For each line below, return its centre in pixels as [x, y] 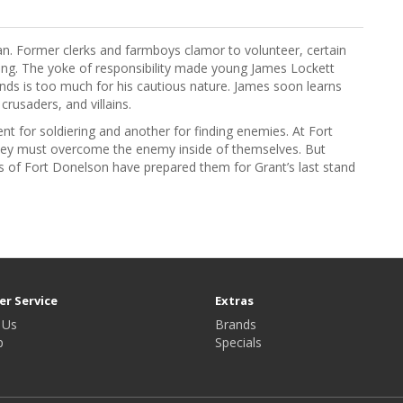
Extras [234, 300]
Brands [236, 324]
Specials [238, 342]
